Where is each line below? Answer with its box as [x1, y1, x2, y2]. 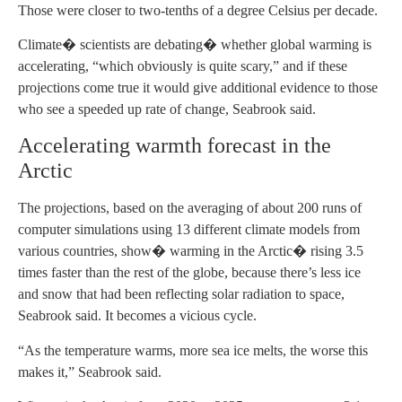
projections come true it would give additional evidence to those [18, 80, 378, 96]
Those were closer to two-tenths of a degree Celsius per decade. [18, 2, 378, 18]
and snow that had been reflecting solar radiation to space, [18, 286, 345, 302]
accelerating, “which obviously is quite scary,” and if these [18, 58, 347, 74]
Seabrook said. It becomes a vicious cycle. [18, 308, 257, 324]
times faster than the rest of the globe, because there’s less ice [18, 265, 361, 281]
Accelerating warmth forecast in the [18, 134, 331, 158]
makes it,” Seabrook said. [18, 363, 162, 380]
